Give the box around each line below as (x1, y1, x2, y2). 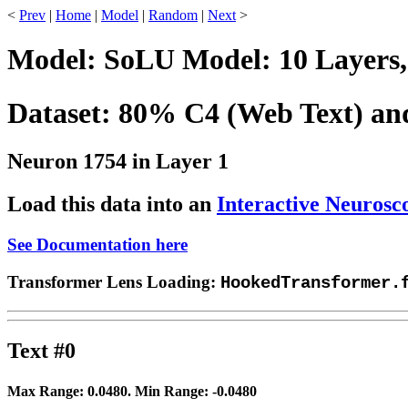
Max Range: (7, 382, 87, 399)
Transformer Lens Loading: (7, 271, 220, 291)
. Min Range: (127, 382, 212, 399)
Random (148, 7, 198, 23)
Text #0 (7, 339, 76, 363)
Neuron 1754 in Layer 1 (7, 149, 229, 174)
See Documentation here (7, 235, 188, 255)
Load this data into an (7, 192, 217, 217)
